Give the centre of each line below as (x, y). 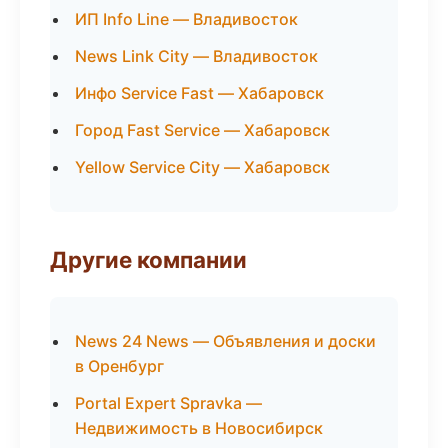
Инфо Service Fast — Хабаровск (199, 93)
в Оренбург (119, 366)
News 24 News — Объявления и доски (225, 341)
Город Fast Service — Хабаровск (202, 130)
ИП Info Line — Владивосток (186, 19)
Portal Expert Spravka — (168, 403)
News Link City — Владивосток (196, 56)
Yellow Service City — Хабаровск (202, 167)
